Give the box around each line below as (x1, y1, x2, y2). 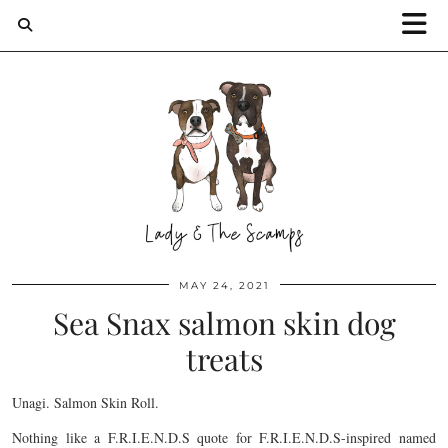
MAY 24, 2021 (178, 279, 270, 292)
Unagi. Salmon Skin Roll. (12, 393, 159, 412)
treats (185, 339, 263, 379)
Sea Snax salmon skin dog (52, 303, 396, 343)
